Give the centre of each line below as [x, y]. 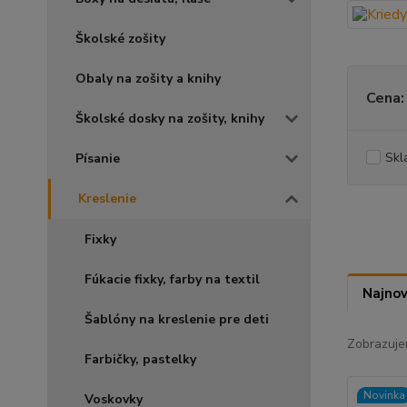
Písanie [98, 158]
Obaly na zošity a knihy [148, 78]
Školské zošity [120, 38]
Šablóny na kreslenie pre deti [177, 319]
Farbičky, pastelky [140, 359]
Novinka [384, 395]
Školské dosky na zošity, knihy [170, 118]
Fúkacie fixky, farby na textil [172, 279]
